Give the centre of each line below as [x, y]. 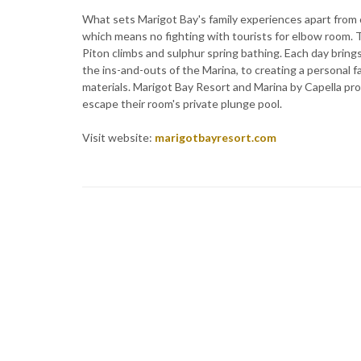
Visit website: [118, 138]
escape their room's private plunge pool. [182, 104]
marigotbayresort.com [216, 138]
